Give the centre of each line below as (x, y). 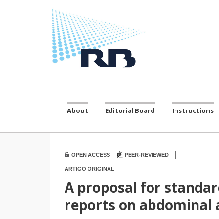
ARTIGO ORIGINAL (89, 168)
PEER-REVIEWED (147, 155)
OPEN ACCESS (91, 155)
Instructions (193, 110)
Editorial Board (130, 110)
